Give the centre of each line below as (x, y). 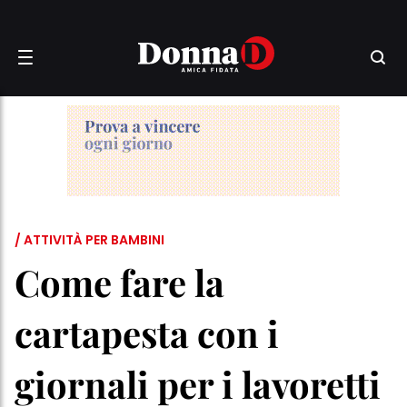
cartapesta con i (147, 333)
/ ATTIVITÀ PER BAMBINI (89, 240)
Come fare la (119, 282)
